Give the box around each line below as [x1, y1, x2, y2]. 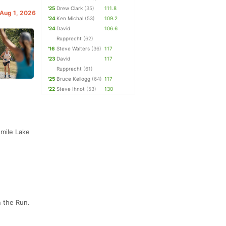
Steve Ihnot [56, 86, 85, 92]
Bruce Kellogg [56, 76, 91, 82]
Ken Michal [56, 15, 84, 21]
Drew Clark [56, 5, 83, 11]
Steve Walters [56, 45, 90, 51]
